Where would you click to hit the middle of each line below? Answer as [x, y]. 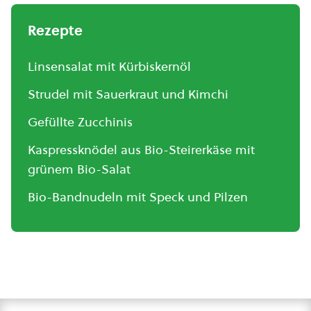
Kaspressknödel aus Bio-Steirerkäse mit [141, 150]
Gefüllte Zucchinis [80, 122]
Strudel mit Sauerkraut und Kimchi [128, 94]
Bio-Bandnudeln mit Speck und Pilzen [138, 197]
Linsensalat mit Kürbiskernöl [109, 66]
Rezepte [55, 31]
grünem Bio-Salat [79, 169]
